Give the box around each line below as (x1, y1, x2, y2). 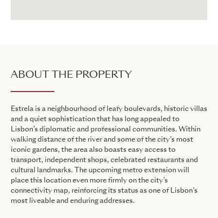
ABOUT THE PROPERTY (11, 70, 132, 80)
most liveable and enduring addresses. (11, 197, 135, 204)
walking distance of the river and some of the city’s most (11, 136, 193, 143)
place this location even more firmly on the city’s (11, 177, 168, 184)
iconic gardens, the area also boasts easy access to (11, 146, 176, 153)
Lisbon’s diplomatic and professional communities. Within (11, 126, 200, 133)
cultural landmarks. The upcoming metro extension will (11, 166, 189, 174)
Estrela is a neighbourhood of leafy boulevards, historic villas (11, 105, 207, 112)
